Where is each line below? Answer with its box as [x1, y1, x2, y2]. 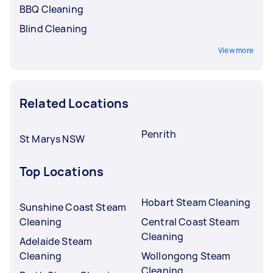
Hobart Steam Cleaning [141, 195, 251, 209]
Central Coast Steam [141, 214, 239, 229]
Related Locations [19, 94, 129, 112]
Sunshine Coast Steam [19, 200, 126, 214]
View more [218, 44, 253, 55]
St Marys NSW [19, 132, 85, 146]
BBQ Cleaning [19, 2, 83, 16]
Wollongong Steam [141, 249, 231, 263]
